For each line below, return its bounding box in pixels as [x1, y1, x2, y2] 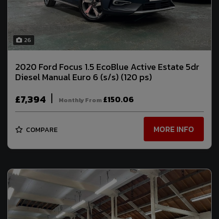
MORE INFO [153, 123, 194, 135]
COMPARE [24, 124, 58, 135]
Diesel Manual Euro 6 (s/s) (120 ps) [15, 70, 152, 84]
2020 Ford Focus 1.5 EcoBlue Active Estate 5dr [15, 60, 199, 73]
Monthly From [59, 95, 102, 105]
